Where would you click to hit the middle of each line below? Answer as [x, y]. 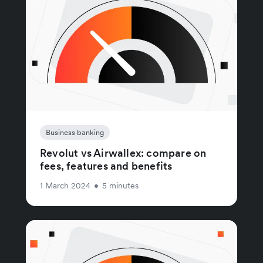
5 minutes [120, 185]
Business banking [75, 132]
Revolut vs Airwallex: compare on [123, 153]
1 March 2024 [65, 185]
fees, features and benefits [106, 166]
